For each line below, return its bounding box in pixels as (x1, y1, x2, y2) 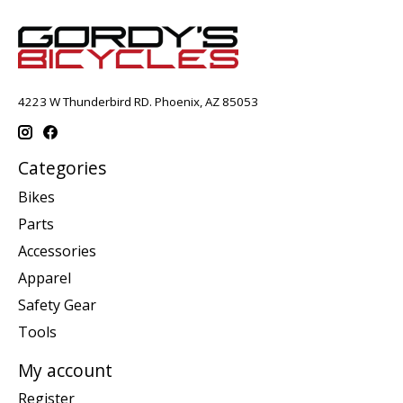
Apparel (18, 267, 71, 288)
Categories (18, 155, 106, 180)
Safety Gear (18, 294, 96, 315)
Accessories (18, 240, 96, 261)
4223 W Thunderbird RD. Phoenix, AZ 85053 (18, 94, 258, 111)
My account (18, 357, 112, 382)
